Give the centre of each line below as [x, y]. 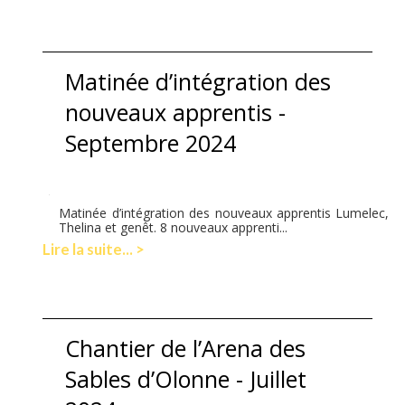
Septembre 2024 [151, 142]
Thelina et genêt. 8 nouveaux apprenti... [174, 227]
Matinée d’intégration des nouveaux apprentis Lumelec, [224, 212]
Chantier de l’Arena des [186, 348]
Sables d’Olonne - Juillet [186, 378]
